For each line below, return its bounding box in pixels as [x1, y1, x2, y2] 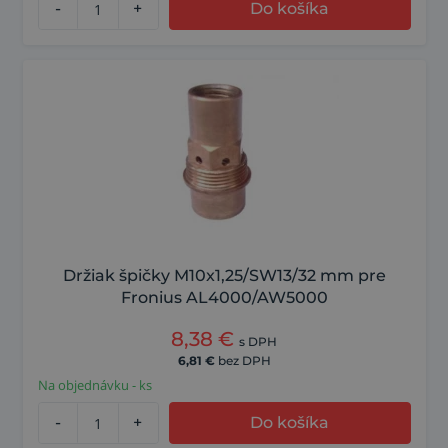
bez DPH [217, 353, 271, 369]
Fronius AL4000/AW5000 [120, 288, 328, 308]
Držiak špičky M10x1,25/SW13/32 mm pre [62, 266, 386, 286]
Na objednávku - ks [37, 376, 152, 395]
